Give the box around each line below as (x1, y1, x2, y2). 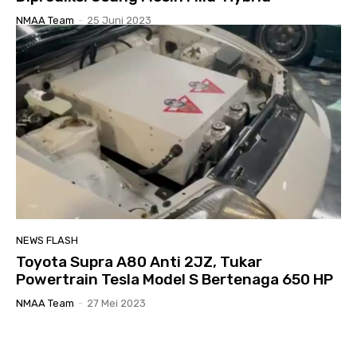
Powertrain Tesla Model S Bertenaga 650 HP (16, 270, 333, 289)
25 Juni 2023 (87, 14, 151, 26)
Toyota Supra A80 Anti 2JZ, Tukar (16, 253, 262, 272)
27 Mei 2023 (87, 297, 146, 310)
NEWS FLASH (16, 234, 78, 247)
